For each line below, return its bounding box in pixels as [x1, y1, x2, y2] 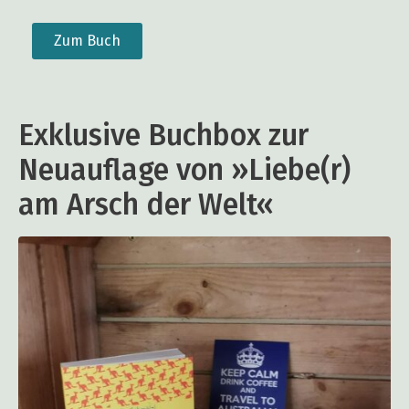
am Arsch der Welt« [18, 187, 274, 223]
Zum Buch [54, 32, 121, 50]
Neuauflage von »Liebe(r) [18, 152, 351, 188]
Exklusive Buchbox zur [18, 118, 309, 153]
